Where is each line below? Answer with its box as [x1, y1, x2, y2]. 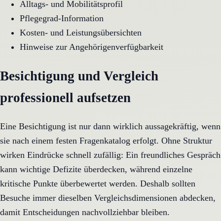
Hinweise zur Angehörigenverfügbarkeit [20, 41, 163, 52]
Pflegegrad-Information [20, 13, 104, 23]
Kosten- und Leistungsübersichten [20, 27, 142, 37]
